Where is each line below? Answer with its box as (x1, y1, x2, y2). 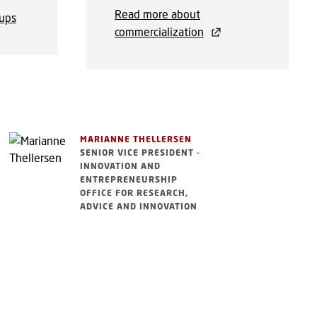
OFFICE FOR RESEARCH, (80, 187, 189, 198)
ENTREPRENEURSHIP (80, 173, 178, 185)
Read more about (114, 6, 200, 21)
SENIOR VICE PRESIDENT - (80, 146, 201, 158)
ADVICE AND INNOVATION (80, 200, 198, 212)
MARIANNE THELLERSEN (80, 133, 192, 144)
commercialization (114, 24, 204, 38)
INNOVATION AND (80, 160, 161, 171)
